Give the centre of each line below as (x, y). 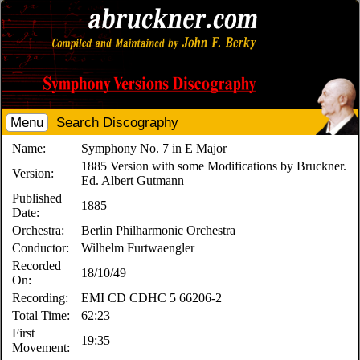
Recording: (41, 298)
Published (37, 198)
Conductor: (41, 248)
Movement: (41, 348)
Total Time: (41, 315)
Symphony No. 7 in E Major (154, 148)
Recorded (37, 266)
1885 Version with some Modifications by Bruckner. (214, 166)
